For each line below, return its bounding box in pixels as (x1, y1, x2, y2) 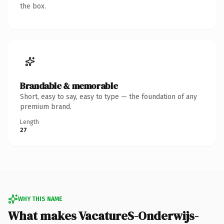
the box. (20, 1, 46, 10)
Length (20, 118, 39, 125)
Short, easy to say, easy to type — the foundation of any (20, 92, 197, 101)
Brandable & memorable (20, 79, 118, 92)
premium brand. (20, 102, 71, 111)
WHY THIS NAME (18, 195, 62, 202)
